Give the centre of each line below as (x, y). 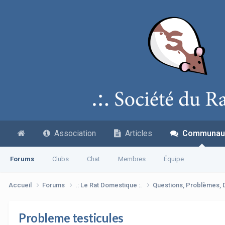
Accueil (21, 185)
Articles (137, 133)
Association (73, 133)
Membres (132, 159)
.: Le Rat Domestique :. (109, 185)
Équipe (174, 159)
